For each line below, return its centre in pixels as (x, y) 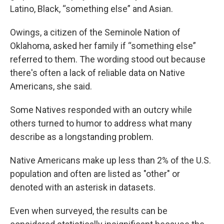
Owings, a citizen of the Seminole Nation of (95, 32)
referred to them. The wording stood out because (108, 59)
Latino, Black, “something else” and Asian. (91, 9)
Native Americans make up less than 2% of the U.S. (110, 160)
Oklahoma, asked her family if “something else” (103, 46)
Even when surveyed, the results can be (89, 211)
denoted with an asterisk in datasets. (83, 187)
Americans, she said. (51, 86)
